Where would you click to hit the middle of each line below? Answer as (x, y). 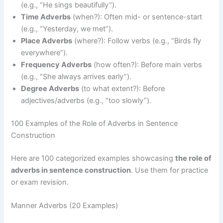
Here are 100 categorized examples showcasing (93, 159)
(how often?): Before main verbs (147, 65)
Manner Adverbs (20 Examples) (65, 206)
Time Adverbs (46, 17)
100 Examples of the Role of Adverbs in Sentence (95, 124)
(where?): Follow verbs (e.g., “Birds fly (137, 41)
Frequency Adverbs (56, 65)
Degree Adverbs (50, 89)
